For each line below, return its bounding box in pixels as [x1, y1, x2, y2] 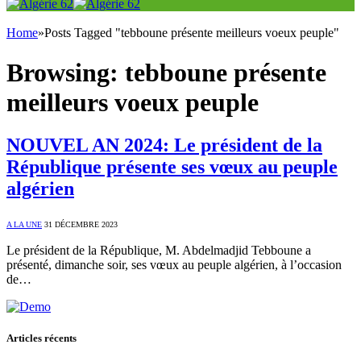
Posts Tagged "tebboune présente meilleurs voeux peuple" [44, 26, 339, 40]
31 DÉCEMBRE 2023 [44, 220, 118, 230]
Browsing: [6, 57, 125, 87]
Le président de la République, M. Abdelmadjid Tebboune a [6, 243, 311, 258]
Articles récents [6, 332, 77, 345]
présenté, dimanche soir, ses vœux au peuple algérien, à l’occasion [6, 258, 342, 272]
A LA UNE [6, 220, 42, 230]
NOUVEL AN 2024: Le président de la [6, 135, 322, 156]
